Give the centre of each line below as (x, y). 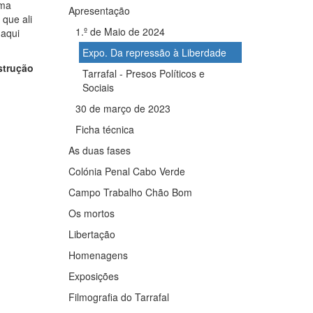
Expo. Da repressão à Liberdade (154, 52)
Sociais (98, 87)
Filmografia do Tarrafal (119, 297)
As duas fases (100, 150)
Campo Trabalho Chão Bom (131, 192)
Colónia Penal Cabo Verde (127, 171)
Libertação (92, 234)
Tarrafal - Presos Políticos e (143, 73)
